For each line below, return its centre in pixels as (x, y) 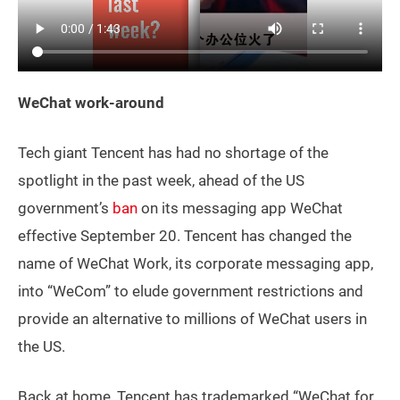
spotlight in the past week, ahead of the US (161, 181)
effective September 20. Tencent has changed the (185, 236)
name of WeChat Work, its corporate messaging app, (196, 264)
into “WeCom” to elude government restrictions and (191, 292)
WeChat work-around (91, 103)
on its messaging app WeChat (240, 208)
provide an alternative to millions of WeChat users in (192, 319)
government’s (65, 208)
